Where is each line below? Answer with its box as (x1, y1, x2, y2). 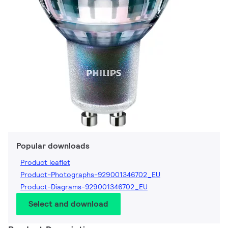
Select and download (28, 198, 108, 210)
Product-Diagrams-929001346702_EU (20, 182, 148, 192)
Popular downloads (16, 140, 90, 152)
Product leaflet (20, 158, 70, 167)
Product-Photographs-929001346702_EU (20, 170, 160, 180)
